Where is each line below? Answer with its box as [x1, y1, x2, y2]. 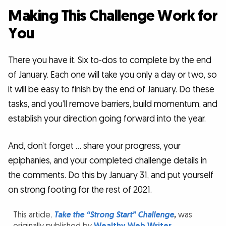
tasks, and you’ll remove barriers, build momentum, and [8, 98, 217, 110]
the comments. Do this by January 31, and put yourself [8, 169, 213, 181]
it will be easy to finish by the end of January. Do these [8, 84, 214, 96]
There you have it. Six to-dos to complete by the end [8, 54, 211, 67]
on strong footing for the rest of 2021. [8, 184, 152, 196]
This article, [13, 209, 54, 220]
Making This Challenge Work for [8, 6, 217, 27]
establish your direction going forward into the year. [8, 113, 206, 125]
